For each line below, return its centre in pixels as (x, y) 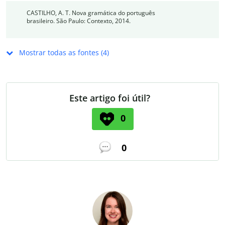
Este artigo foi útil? (109, 98)
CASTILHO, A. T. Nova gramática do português (91, 13)
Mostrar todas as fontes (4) (63, 52)
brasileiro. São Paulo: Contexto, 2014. (78, 21)
